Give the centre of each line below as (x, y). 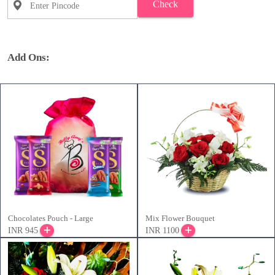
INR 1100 (162, 231)
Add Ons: (29, 58)
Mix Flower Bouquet (180, 219)
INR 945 (23, 231)
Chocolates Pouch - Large (51, 219)
